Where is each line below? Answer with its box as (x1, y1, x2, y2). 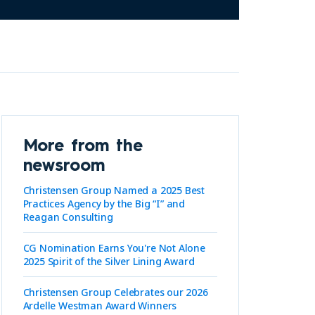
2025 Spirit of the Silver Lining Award (22, 255, 195, 268)
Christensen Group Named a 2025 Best (22, 184, 205, 197)
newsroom (22, 155, 105, 175)
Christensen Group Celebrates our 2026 (22, 285, 208, 299)
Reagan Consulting (22, 210, 113, 224)
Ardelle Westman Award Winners (22, 299, 177, 312)
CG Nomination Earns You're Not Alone (22, 241, 205, 255)
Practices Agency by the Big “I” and (22, 197, 186, 210)
